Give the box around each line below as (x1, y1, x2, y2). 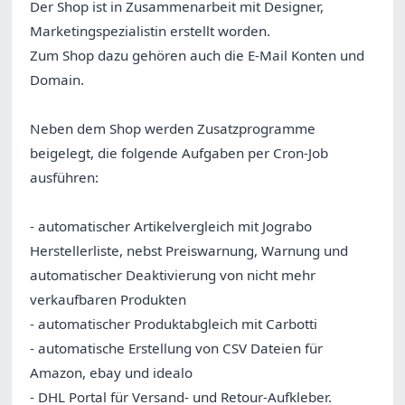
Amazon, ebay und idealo (30, 363, 193, 382)
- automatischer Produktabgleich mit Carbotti (30, 315, 317, 334)
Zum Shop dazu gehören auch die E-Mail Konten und (30, 46, 364, 65)
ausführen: (30, 168, 99, 187)
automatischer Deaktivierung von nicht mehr (30, 266, 316, 285)
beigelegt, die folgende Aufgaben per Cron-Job (30, 144, 328, 163)
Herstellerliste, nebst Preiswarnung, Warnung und (30, 241, 348, 260)
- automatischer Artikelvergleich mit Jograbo (30, 217, 312, 236)
